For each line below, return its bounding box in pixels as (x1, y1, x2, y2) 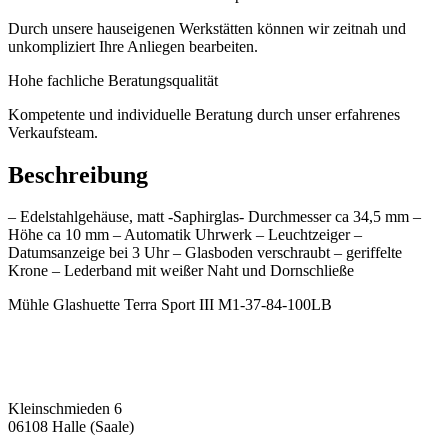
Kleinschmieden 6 (8, 400, 122, 418)
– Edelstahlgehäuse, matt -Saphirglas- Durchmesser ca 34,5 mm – (8, 208, 421, 226)
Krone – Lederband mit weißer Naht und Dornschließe (8, 262, 354, 280)
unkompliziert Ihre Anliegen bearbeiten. (8, 37, 258, 55)
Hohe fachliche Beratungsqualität (8, 71, 218, 89)
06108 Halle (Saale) (8, 418, 134, 436)
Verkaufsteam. (8, 123, 98, 141)
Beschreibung (8, 161, 148, 188)
